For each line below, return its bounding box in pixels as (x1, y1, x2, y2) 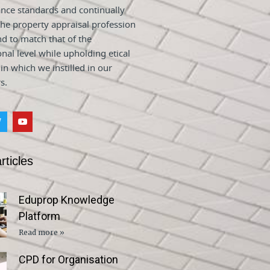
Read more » (19, 227, 65, 237)
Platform (19, 209, 61, 222)
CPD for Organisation (19, 253, 119, 266)
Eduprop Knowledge (19, 193, 115, 206)
